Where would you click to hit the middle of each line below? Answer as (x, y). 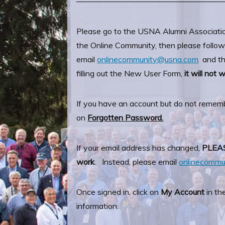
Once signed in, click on (119, 192)
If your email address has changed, (139, 148)
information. (98, 206)
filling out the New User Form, (131, 73)
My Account (183, 192)
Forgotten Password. (126, 118)
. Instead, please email (137, 162)
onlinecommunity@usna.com (148, 59)
